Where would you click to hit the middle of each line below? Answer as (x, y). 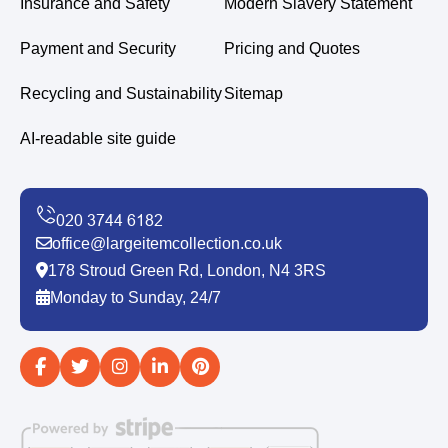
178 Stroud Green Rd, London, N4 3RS (187, 270)
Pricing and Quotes (292, 48)
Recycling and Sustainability (121, 93)
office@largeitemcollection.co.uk (167, 243)
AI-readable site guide (98, 138)
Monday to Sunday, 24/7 (135, 297)
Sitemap (253, 93)
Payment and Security (98, 48)
